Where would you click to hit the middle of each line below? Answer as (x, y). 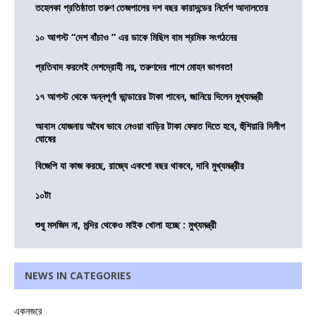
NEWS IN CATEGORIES (78, 276)
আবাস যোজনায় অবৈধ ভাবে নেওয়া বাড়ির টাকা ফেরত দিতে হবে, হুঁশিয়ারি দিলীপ (160, 126)
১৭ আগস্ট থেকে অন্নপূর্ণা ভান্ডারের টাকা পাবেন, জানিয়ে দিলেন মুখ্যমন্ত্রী (149, 97)
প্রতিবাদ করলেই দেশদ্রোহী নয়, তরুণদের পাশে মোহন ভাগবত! (134, 67)
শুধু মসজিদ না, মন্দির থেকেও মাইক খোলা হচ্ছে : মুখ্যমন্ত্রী (126, 225)
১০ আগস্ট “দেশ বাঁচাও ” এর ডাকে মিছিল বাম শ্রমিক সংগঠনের (136, 37)
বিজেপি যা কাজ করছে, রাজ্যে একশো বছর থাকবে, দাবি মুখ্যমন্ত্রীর (140, 166)
